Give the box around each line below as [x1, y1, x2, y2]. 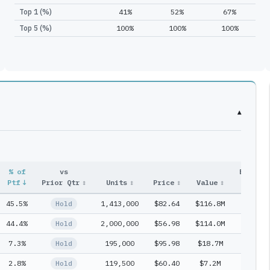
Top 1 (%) [19, 7, 52, 16]
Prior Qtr [42, 178, 80, 187]
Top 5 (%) [19, 24, 52, 33]
